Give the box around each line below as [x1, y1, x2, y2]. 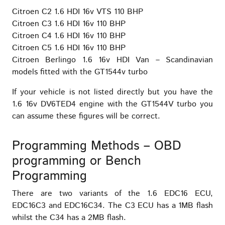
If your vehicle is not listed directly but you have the [12, 86, 213, 98]
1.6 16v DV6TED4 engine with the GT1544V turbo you [12, 98, 213, 110]
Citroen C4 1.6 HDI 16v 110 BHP [12, 30, 126, 42]
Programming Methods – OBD [12, 137, 181, 156]
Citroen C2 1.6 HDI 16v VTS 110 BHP [12, 6, 143, 18]
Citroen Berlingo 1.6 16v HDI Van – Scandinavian [12, 54, 213, 66]
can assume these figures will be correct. [12, 110, 160, 123]
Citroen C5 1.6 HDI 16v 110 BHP [12, 42, 126, 54]
